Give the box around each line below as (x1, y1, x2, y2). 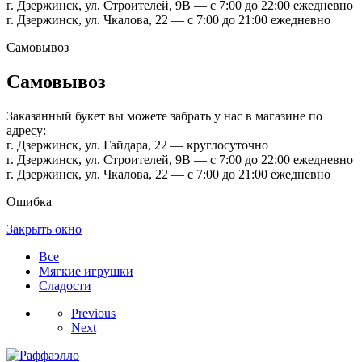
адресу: (6, 124, 46, 138)
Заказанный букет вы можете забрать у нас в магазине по (6, 109, 322, 124)
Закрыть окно (6, 222, 82, 237)
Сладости (39, 279, 91, 293)
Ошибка (6, 195, 52, 209)
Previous (71, 306, 116, 321)
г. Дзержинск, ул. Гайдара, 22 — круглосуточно (6, 138, 268, 153)
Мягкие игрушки (39, 264, 133, 279)
